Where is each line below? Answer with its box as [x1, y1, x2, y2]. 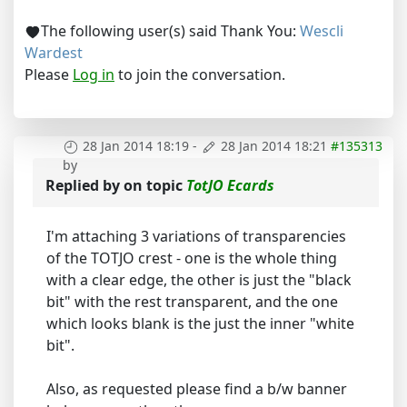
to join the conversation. [114, 64, 285, 84]
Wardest [25, 42, 83, 63]
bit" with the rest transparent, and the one [46, 292, 338, 313]
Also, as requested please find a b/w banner [46, 379, 347, 400]
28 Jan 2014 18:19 [83, 136, 189, 154]
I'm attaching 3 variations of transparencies [46, 226, 346, 247]
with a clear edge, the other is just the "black [46, 270, 352, 291]
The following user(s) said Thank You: [41, 20, 300, 41]
